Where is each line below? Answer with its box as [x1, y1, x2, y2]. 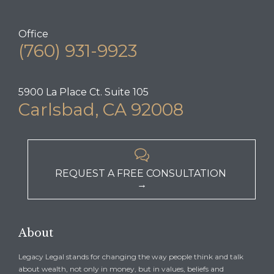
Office [18, 28, 48, 40]
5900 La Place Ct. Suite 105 [18, 86, 149, 98]
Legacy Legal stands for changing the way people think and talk [18, 251, 243, 261]
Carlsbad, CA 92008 [18, 98, 183, 120]
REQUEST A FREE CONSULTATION [54, 168, 229, 180]
